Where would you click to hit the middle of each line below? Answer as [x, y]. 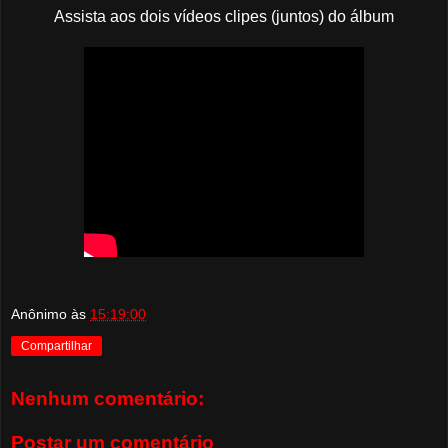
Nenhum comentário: [107, 399]
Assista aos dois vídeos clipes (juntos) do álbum [224, 16]
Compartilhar [56, 346]
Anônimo [39, 314]
